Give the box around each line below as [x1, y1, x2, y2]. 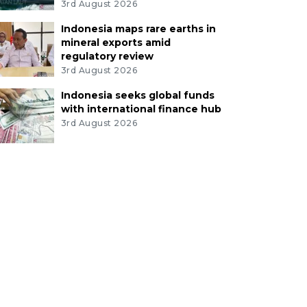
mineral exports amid [60, 36, 171, 49]
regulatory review [60, 50, 153, 63]
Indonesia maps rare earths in [60, 23, 216, 36]
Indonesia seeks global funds [60, 88, 214, 101]
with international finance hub [60, 102, 221, 115]
